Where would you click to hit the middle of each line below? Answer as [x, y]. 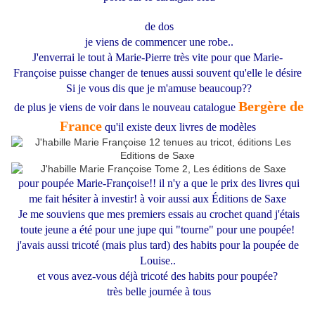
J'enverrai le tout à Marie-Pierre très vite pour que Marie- [157, 58]
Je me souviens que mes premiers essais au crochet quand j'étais [157, 214]
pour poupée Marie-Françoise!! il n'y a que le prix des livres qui [157, 184]
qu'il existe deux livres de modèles [179, 127]
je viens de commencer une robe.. [157, 42]
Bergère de [271, 107]
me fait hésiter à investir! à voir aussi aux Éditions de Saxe [157, 199]
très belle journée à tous [157, 292]
